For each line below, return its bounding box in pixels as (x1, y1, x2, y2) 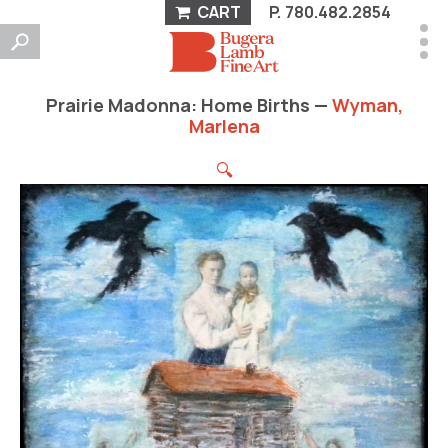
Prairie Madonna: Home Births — (45, 93, 332, 117)
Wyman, (331, 93, 403, 117)
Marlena (188, 114, 260, 138)
